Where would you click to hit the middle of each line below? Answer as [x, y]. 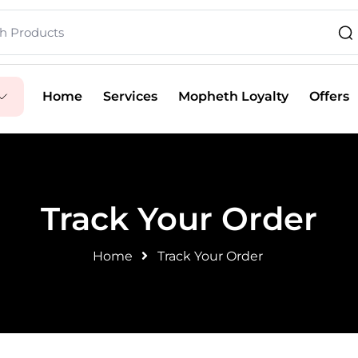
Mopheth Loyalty [233, 96]
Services [130, 96]
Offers [329, 96]
